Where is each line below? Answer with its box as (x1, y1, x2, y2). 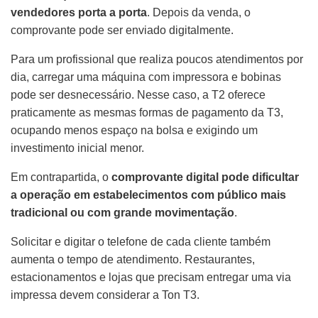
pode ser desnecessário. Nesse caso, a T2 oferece (11, 89, 265, 102)
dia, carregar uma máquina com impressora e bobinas (11, 71, 281, 84)
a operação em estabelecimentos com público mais (11, 189, 286, 202)
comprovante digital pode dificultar (111, 171, 299, 184)
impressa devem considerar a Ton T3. (11, 289, 199, 302)
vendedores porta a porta (11, 6, 147, 19)
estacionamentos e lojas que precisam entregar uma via (11, 271, 291, 284)
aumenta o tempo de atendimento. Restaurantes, (11, 253, 255, 266)
